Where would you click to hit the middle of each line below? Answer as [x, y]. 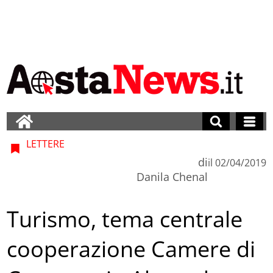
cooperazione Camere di [131, 249]
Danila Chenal [172, 176]
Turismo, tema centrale [125, 219]
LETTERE [44, 144]
